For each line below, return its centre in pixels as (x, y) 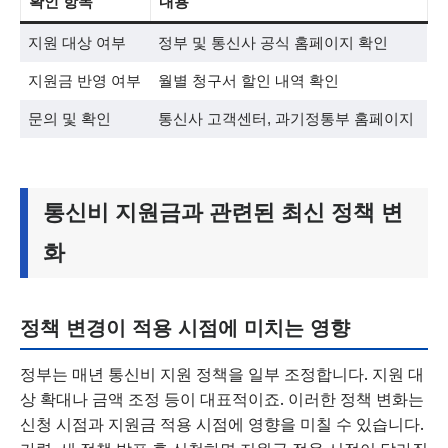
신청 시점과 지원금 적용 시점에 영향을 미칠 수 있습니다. (222, 424)
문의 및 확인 (69, 118)
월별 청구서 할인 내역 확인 (248, 80)
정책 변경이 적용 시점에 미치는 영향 (185, 328)
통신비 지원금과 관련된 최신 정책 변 (223, 212)
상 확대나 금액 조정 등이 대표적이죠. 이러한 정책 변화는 (222, 399)
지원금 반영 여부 (84, 80)
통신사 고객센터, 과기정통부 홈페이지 (285, 118)
